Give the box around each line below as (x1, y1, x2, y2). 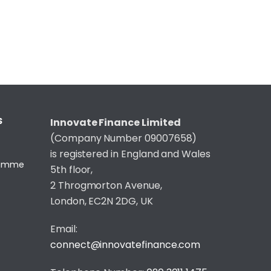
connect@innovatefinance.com (50, 238, 201, 252)
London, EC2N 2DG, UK (50, 194, 153, 208)
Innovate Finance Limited (50, 116, 181, 129)
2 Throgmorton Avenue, (50, 178, 162, 192)
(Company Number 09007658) (50, 131, 197, 145)
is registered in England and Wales (50, 147, 211, 161)
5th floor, (50, 163, 93, 177)
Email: (50, 222, 77, 236)
